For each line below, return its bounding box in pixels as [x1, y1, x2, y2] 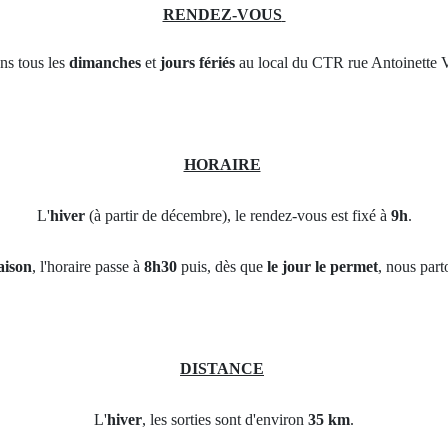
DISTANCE [180, 360, 264, 378]
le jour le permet [267, 258, 378, 276]
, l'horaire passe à [32, 258, 144, 276]
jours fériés [159, 54, 235, 72]
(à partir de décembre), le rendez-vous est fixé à [88, 207, 391, 225]
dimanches [68, 54, 141, 72]
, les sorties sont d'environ [142, 411, 308, 429]
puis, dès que [177, 258, 267, 276]
